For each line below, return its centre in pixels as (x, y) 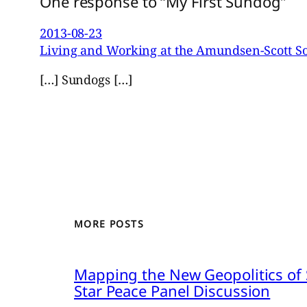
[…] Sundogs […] (86, 80)
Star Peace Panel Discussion (172, 290)
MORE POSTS (109, 224)
